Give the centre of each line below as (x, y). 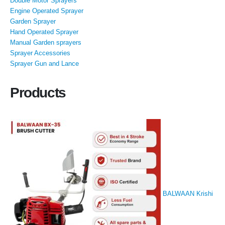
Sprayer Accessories (40, 53)
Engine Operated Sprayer (47, 11)
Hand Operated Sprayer (44, 32)
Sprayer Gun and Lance (44, 63)
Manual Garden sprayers (46, 42)
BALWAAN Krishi (188, 194)
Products (38, 92)
